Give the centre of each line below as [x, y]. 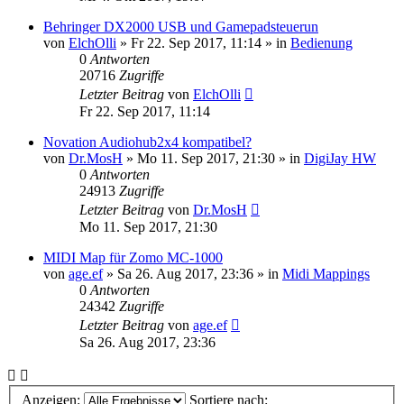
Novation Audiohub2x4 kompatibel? [147, 142]
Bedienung [321, 43]
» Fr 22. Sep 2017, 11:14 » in [203, 43]
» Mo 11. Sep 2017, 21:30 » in [213, 158]
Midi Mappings [326, 274]
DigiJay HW [340, 158]
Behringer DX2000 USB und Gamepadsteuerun [181, 27]
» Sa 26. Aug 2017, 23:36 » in [193, 274]
